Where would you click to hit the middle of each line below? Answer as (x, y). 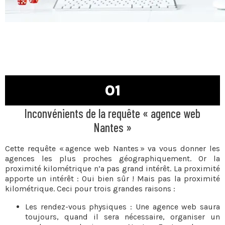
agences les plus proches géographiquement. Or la (113, 158)
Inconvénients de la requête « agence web (113, 113)
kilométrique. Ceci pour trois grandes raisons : (90, 189)
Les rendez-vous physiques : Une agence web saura (123, 207)
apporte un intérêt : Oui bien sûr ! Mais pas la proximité (113, 179)
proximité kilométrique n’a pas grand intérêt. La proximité (113, 168)
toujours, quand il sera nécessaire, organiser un (123, 217)
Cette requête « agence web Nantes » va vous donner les (113, 148)
